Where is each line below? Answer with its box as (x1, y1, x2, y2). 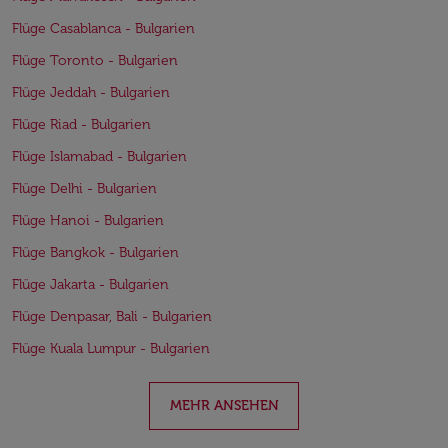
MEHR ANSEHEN (169, 397, 279, 414)
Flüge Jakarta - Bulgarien (12, 276, 169, 293)
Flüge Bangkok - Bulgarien (12, 244, 179, 261)
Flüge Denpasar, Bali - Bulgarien (12, 308, 212, 325)
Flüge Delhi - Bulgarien (12, 180, 157, 197)
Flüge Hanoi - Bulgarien (12, 212, 164, 229)
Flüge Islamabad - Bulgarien (12, 148, 187, 165)
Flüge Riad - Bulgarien (12, 116, 151, 133)
